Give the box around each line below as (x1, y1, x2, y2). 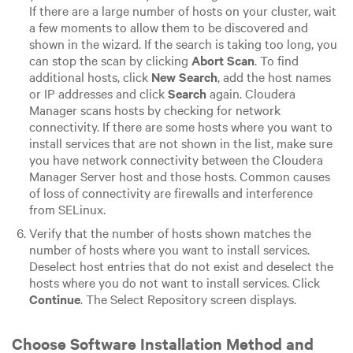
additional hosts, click (28, 68, 151, 86)
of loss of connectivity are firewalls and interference (28, 184, 313, 202)
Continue (28, 290, 80, 308)
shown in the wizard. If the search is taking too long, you (28, 35, 337, 53)
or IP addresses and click (28, 84, 168, 102)
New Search (150, 68, 217, 86)
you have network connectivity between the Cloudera (28, 150, 323, 169)
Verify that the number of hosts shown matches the (28, 224, 311, 242)
